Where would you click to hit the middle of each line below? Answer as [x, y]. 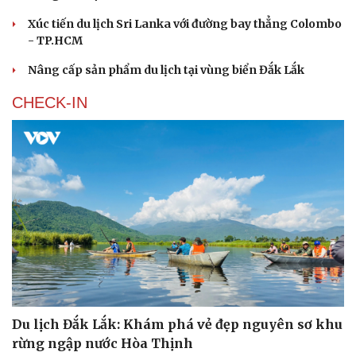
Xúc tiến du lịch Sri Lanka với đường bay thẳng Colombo [185, 23]
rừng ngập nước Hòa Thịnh [103, 344]
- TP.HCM [55, 40]
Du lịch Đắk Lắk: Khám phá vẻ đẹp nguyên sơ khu [177, 325]
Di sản [33, 22]
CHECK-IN [50, 102]
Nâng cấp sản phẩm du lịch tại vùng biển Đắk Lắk [166, 70]
